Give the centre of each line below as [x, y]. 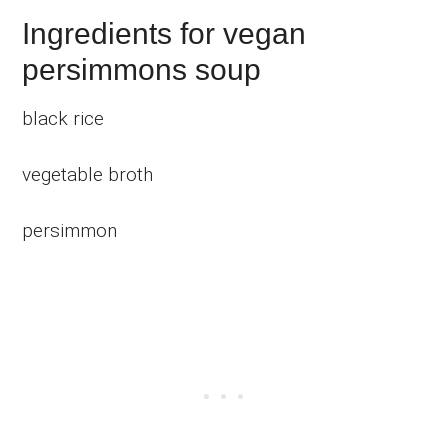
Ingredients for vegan [164, 34]
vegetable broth [88, 175]
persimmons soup [142, 70]
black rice [63, 119]
